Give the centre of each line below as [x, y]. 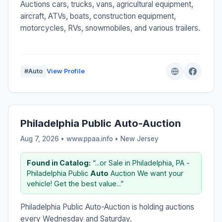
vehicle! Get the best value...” [75, 183]
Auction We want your [146, 173]
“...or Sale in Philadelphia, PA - [140, 163]
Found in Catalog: [59, 163]
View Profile [66, 71]
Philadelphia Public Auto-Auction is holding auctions [107, 207]
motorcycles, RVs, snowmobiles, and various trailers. [110, 28]
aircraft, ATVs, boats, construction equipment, [98, 16]
